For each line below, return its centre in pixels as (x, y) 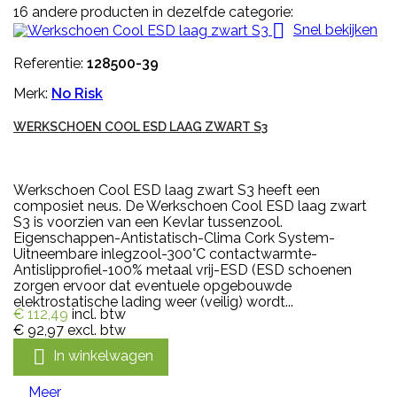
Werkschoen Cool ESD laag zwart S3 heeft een (167, 190)
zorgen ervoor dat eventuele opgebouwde (152, 285)
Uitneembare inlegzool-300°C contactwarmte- (165, 253)
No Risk (77, 93)
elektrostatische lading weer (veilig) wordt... (153, 301)
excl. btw (97, 330)
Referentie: (50, 63)
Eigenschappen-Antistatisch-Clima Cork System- (174, 237)
